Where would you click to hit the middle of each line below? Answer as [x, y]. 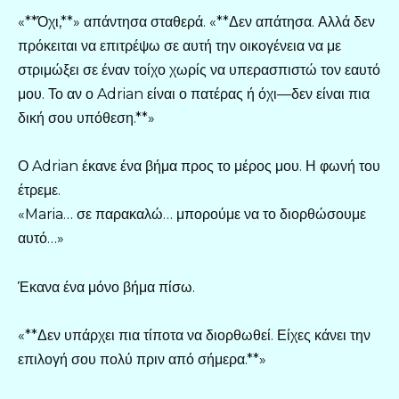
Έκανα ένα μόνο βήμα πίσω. [106, 287]
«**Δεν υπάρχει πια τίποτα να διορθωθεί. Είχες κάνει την [194, 335]
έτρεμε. [39, 191]
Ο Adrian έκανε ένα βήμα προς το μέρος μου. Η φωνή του [199, 167]
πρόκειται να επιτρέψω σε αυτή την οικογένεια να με [179, 46]
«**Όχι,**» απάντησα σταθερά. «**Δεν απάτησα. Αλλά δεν [196, 22]
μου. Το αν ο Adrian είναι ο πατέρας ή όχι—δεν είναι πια [194, 94]
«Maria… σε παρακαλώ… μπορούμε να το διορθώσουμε [192, 215]
